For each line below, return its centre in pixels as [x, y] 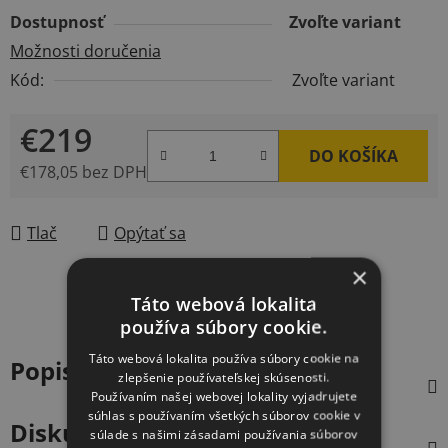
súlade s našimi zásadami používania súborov [224, 434]
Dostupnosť [57, 21]
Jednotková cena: [83, 202]
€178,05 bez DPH [83, 171]
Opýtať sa [150, 232]
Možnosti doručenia [85, 50]
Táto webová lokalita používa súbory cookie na [224, 358]
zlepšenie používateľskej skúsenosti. [224, 377]
